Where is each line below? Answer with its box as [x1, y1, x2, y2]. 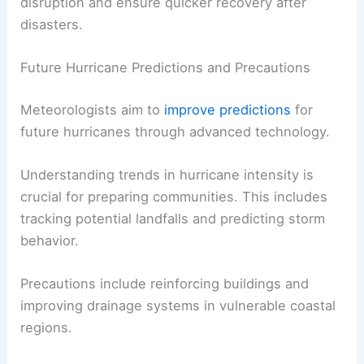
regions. [20, 319, 73, 336]
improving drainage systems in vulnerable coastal [20, 297, 336, 314]
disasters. [20, 15, 84, 32]
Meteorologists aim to [20, 101, 165, 118]
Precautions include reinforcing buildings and [20, 275, 310, 292]
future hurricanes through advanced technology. [20, 123, 331, 140]
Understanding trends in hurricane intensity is [20, 166, 314, 183]
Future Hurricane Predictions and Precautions [20, 59, 311, 76]
